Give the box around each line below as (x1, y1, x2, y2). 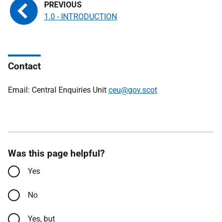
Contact (8, 60, 41, 72)
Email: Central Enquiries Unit (8, 85, 109, 95)
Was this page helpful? (8, 148, 105, 159)
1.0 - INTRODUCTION (44, 12, 117, 21)
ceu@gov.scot (109, 85, 157, 95)
